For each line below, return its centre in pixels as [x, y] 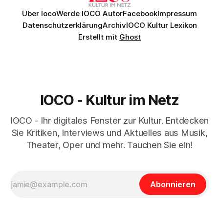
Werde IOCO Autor [89, 14]
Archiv [114, 25]
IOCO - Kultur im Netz [109, 100]
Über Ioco [39, 14]
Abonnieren [173, 185]
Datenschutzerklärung [62, 25]
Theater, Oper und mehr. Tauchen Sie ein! [109, 145]
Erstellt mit [99, 37]
